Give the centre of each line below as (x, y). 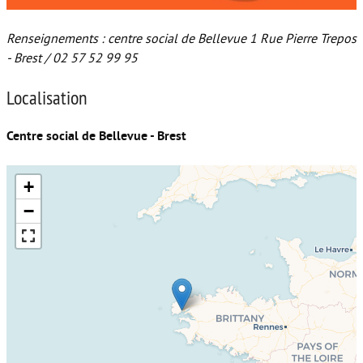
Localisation (47, 97)
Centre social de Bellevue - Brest (96, 136)
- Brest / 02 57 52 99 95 (72, 58)
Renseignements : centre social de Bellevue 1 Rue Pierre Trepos (181, 38)
